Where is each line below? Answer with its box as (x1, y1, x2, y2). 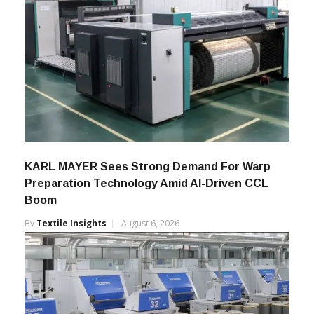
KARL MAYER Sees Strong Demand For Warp (25, 160, 271, 172)
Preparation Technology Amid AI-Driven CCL (25, 177, 268, 189)
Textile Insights (36, 217, 107, 229)
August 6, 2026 (121, 217, 179, 229)
